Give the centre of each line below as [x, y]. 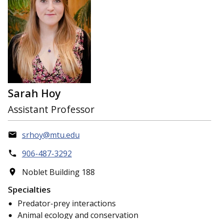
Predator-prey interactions [67, 204]
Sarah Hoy [34, 93]
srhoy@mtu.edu [51, 135]
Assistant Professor [51, 109]
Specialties [29, 190]
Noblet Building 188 [58, 172]
